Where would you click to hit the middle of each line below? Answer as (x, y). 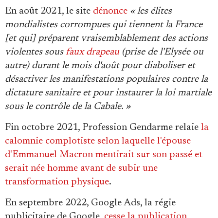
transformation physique (57, 182)
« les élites (151, 11)
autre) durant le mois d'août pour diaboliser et (100, 66)
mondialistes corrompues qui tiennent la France (104, 25)
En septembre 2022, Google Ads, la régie (90, 203)
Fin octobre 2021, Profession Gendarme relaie (103, 128)
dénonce (110, 11)
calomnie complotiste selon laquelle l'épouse (98, 141)
